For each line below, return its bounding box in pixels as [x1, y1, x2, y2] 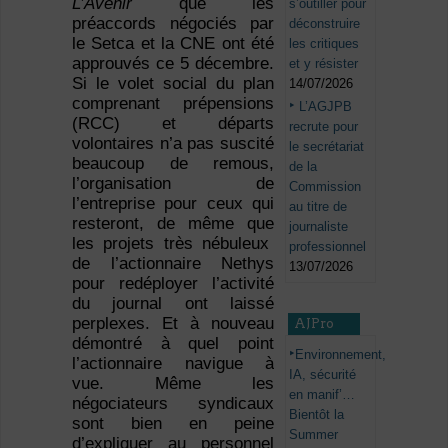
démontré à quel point [71, 334, 275, 354]
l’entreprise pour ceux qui [71, 194, 275, 214]
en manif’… [289, 386, 356, 402]
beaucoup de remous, [71, 154, 275, 174]
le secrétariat [289, 138, 365, 154]
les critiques [289, 35, 360, 51]
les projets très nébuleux [71, 234, 275, 254]
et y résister [289, 55, 359, 71]
